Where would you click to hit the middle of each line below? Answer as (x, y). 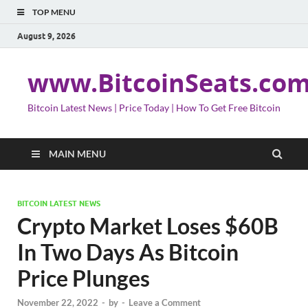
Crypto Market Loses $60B (148, 226)
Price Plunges (84, 278)
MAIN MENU (77, 154)
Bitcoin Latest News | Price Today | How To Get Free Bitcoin (154, 108)
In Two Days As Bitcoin (128, 252)
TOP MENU (54, 12)
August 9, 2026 (46, 36)
